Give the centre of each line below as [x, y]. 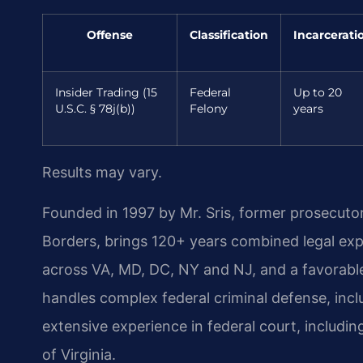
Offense [110, 35]
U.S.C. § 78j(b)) [95, 109]
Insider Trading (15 [106, 93]
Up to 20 [318, 93]
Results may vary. [102, 173]
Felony [209, 109]
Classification [229, 35]
